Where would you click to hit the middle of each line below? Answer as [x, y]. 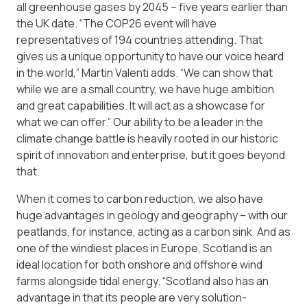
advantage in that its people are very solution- [132, 298]
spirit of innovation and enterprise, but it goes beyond [151, 155]
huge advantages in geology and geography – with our [152, 216]
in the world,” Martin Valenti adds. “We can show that [145, 73]
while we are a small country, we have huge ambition [145, 89]
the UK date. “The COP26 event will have [116, 24]
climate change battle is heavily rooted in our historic [147, 139]
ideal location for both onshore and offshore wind [139, 265]
